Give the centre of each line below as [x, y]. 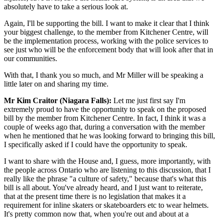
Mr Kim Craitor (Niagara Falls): [58, 100]
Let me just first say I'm [148, 100]
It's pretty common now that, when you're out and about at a [96, 214]
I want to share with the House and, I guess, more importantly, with [107, 161]
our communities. [31, 58]
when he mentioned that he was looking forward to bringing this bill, [109, 135]
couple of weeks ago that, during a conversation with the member [104, 127]
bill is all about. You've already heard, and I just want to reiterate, [103, 187]
